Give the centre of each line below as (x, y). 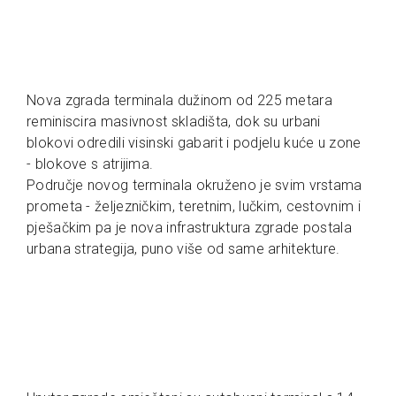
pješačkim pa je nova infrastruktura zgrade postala (189, 228)
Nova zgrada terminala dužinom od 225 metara (179, 101)
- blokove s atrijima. (92, 164)
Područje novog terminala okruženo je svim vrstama (194, 186)
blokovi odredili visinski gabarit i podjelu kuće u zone (194, 143)
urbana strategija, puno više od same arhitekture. (186, 249)
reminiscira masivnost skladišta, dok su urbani (174, 122)
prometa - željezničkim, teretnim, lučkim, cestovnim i (194, 207)
